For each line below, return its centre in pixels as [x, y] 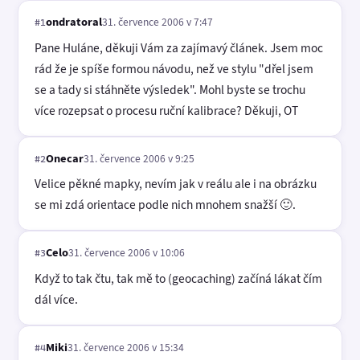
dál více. [56, 299]
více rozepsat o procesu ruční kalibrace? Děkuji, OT [166, 110]
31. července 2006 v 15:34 [126, 347]
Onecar [65, 158]
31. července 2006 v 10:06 [127, 253]
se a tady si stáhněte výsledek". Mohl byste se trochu [170, 89]
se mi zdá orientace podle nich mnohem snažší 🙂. [165, 205]
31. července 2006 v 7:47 [157, 22]
